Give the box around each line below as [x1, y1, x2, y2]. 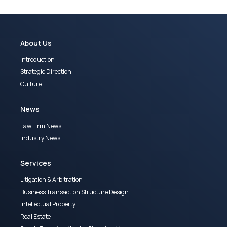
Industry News [20, 133, 60, 142]
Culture [20, 80, 42, 89]
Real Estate [20, 212, 51, 221]
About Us [20, 38, 52, 48]
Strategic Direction [20, 67, 71, 77]
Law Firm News [20, 121, 61, 130]
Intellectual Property [20, 200, 75, 209]
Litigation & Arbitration [20, 175, 83, 184]
